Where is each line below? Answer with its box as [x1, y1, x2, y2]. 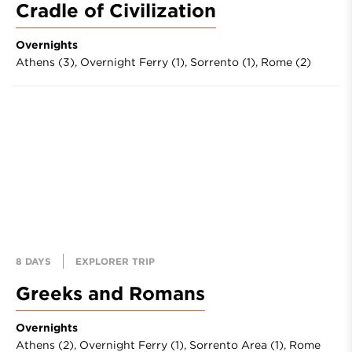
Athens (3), [16, 56, 80, 68]
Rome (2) [261, 56, 311, 68]
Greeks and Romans [16, 282, 205, 305]
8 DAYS [16, 255, 51, 267]
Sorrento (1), [190, 56, 261, 68]
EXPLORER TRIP [75, 255, 155, 267]
